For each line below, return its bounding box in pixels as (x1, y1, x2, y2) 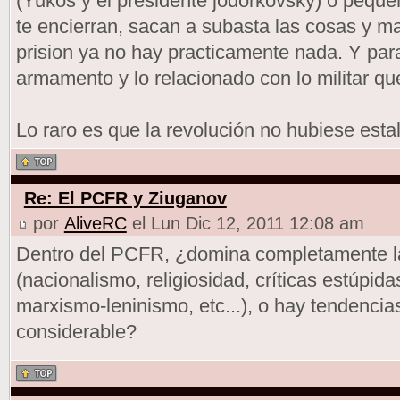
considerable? (15, 320, 137, 343)
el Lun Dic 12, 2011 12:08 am (126, 212, 364, 233)
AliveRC (63, 212, 127, 233)
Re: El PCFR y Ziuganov (23, 187, 227, 208)
